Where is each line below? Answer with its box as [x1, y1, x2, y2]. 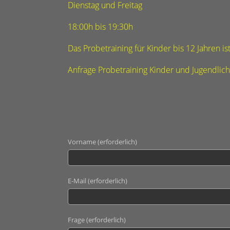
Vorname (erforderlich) [68, 137, 137, 146]
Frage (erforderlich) [68, 215, 126, 224]
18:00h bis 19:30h [68, 21, 133, 32]
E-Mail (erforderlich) [68, 176, 127, 185]
